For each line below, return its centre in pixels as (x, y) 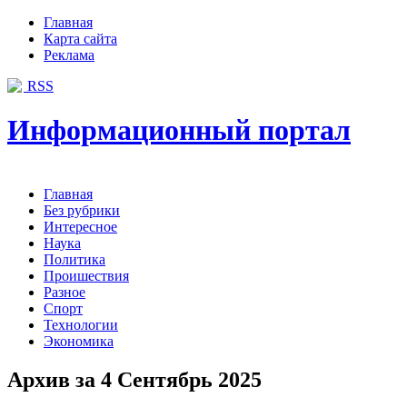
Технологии (81, 324)
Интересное (80, 226)
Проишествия (86, 275)
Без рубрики (82, 210)
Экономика (79, 341)
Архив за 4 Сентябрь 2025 (134, 379)
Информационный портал (179, 130)
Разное (65, 292)
